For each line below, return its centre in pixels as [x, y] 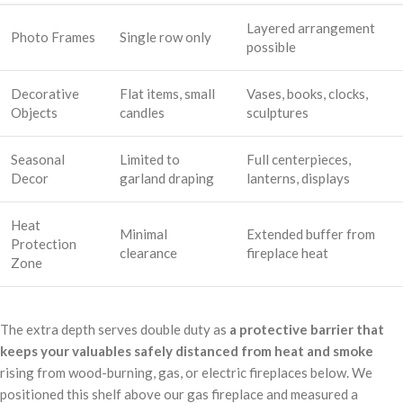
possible [271, 47]
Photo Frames [53, 37]
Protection [44, 244]
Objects [34, 113]
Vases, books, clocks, [307, 94]
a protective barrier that [307, 330]
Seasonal [38, 160]
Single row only [166, 37]
